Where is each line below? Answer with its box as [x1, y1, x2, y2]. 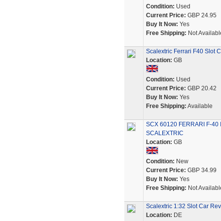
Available [186, 103, 213, 110]
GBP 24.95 [185, 12, 217, 19]
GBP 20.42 [185, 85, 217, 92]
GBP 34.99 [185, 167, 217, 174]
